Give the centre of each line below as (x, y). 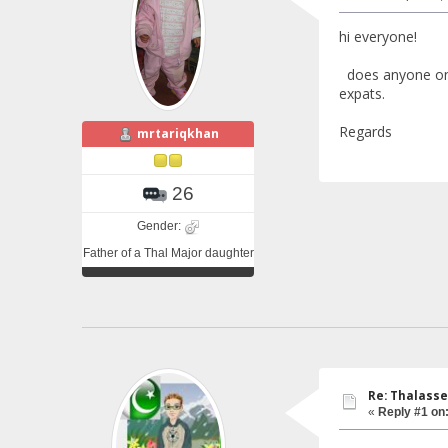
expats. (361, 94)
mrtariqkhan (177, 134)
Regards (365, 132)
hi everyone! (377, 37)
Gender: (160, 225)
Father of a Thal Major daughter (168, 252)
